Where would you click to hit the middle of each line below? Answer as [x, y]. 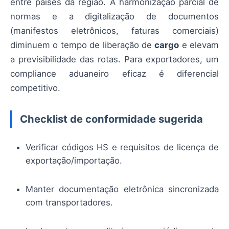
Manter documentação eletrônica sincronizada [122, 189]
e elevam [199, 45]
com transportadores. [69, 203]
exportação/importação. [74, 160]
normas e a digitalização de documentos [114, 16]
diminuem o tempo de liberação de [83, 45]
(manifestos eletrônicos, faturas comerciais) [114, 30]
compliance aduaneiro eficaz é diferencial [114, 73]
